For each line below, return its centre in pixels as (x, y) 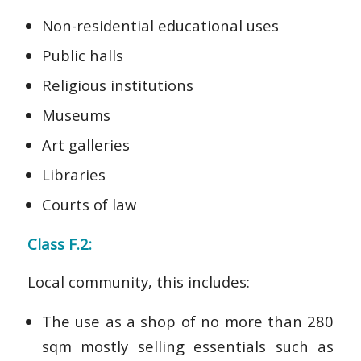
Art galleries (85, 144)
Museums (76, 114)
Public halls (82, 55)
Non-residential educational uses (160, 25)
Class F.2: (59, 244)
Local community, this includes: (138, 281)
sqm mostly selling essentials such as (188, 346)
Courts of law (89, 204)
